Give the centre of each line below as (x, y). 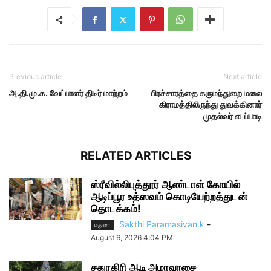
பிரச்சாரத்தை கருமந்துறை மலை (207, 93)
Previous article (35, 77)
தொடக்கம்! (116, 209)
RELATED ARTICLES (135, 156)
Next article (243, 77)
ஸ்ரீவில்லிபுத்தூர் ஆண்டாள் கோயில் (165, 184)
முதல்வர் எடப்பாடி (233, 116)
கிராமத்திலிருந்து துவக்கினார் (211, 104)
